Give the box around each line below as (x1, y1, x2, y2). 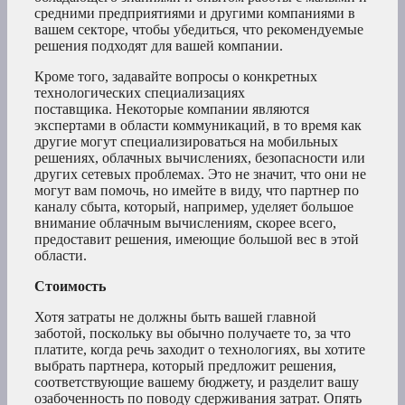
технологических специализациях (34, 84, 245, 100)
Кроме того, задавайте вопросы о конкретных (34, 68, 317, 84)
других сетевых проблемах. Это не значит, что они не (34, 165, 366, 182)
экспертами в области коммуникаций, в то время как (34, 117, 362, 133)
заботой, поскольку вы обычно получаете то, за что (34, 325, 351, 341)
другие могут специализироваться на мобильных (34, 133, 338, 149)
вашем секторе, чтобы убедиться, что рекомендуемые (34, 21, 363, 37)
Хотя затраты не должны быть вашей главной (34, 308, 316, 325)
